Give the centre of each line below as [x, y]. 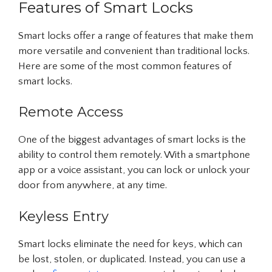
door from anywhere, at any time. [93, 185]
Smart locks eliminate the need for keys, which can [130, 244]
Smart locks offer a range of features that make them [136, 36]
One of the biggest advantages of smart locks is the [132, 140]
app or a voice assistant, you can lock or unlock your [134, 170]
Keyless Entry [63, 216]
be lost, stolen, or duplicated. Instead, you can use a [132, 259]
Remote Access [71, 112]
